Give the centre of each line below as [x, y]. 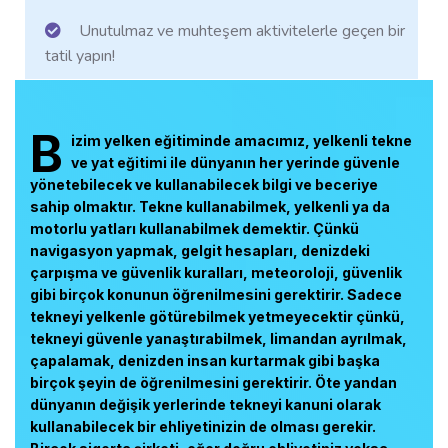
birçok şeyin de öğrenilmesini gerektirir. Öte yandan [213, 382]
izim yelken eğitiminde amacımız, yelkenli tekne [241, 140]
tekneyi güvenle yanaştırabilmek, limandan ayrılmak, [218, 338]
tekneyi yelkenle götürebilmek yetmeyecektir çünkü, [217, 316]
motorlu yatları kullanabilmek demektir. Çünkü [194, 228]
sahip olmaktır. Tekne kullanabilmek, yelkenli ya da [210, 206]
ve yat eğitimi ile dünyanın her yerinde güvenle [235, 162]
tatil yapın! [80, 56]
